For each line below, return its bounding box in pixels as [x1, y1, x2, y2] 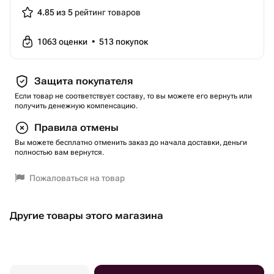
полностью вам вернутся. [15, 148, 104, 157]
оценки [59, 37, 89, 46]
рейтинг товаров [73, 7, 141, 17]
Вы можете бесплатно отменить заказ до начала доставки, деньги [15, 138, 247, 147]
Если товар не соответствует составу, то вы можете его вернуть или [15, 92, 252, 100]
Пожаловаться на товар [29, 173, 125, 183]
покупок [116, 37, 148, 46]
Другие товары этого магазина [10, 210, 163, 221]
